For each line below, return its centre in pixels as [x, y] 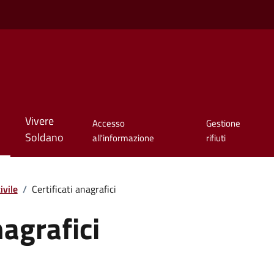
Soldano [44, 138]
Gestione [223, 124]
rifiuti [216, 138]
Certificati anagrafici [74, 189]
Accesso [109, 124]
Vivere [39, 121]
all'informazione [124, 138]
